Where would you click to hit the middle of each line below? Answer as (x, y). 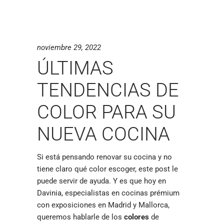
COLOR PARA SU (106, 112)
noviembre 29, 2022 (69, 47)
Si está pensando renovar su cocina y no (104, 157)
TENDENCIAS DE (108, 90)
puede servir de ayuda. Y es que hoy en (101, 181)
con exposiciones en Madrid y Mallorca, (103, 205)
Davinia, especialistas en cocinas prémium (108, 193)
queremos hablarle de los (80, 217)
